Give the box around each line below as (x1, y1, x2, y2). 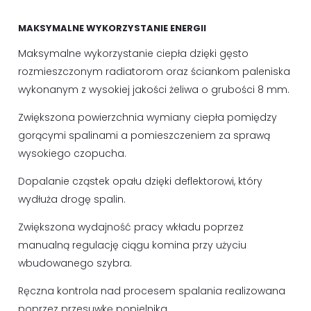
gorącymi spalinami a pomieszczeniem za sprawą (18, 128, 270, 142)
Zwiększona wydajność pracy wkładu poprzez (18, 220, 244, 234)
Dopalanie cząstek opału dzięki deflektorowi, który (18, 174, 262, 188)
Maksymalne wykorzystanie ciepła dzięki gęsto (18, 47, 249, 60)
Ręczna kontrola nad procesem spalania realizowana (18, 284, 285, 298)
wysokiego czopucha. (18, 146, 126, 160)
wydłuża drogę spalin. (18, 192, 126, 206)
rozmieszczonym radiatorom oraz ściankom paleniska (18, 65, 290, 78)
